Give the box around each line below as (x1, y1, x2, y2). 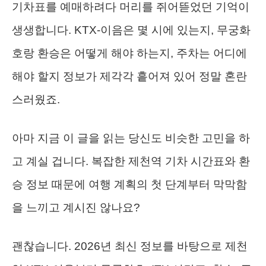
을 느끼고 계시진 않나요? (12, 201, 140, 214)
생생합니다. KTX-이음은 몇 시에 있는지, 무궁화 (12, 24, 251, 37)
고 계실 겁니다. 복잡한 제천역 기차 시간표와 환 (12, 155, 250, 168)
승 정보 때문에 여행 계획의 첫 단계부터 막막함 (12, 178, 247, 191)
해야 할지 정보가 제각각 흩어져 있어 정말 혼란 (12, 70, 247, 83)
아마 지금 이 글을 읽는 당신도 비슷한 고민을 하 (12, 132, 250, 145)
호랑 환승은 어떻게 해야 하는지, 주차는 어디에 (12, 47, 247, 60)
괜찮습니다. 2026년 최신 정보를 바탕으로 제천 (12, 240, 248, 253)
